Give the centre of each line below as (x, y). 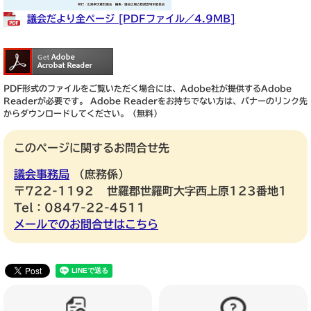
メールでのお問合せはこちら (86, 225)
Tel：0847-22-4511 (80, 208)
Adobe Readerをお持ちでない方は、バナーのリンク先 (197, 101)
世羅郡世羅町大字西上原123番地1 (197, 191)
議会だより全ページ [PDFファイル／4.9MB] (131, 19)
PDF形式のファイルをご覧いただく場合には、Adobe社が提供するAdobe (148, 89)
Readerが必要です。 (45, 101)
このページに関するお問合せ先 (92, 148)
